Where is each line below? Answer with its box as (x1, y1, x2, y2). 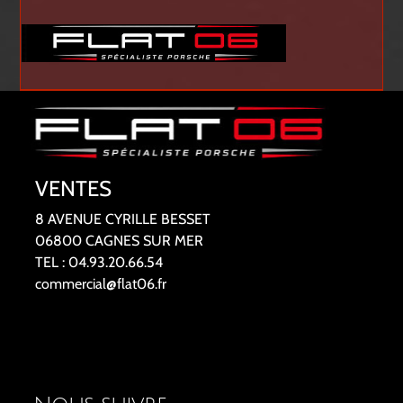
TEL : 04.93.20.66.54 (34, 254, 163, 272)
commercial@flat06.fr (34, 275, 166, 293)
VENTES (34, 175, 112, 202)
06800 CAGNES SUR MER (34, 232, 203, 250)
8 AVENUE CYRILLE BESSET (34, 210, 210, 228)
